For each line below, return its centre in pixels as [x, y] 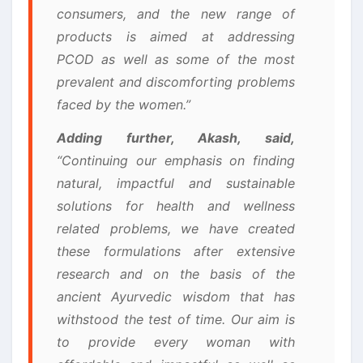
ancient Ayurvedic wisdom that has [176, 296]
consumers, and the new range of [176, 13]
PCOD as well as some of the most [176, 59]
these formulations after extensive [176, 251]
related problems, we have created [176, 228]
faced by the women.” [124, 104]
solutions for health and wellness [176, 205]
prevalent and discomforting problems [176, 81]
